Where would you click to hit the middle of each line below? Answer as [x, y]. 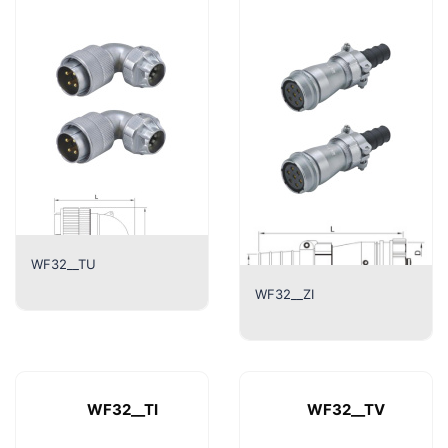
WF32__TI [122, 409]
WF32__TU [63, 263]
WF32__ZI [284, 293]
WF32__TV [346, 409]
